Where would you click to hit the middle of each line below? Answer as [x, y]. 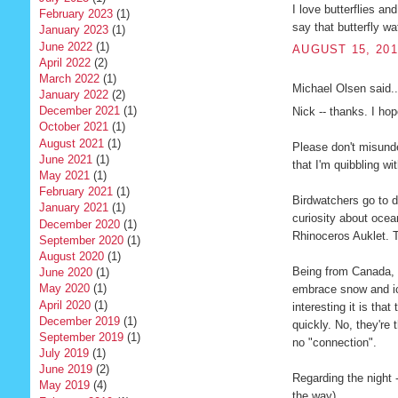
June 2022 [65, 46]
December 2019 [79, 321]
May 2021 [64, 176]
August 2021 [71, 143]
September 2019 [81, 337]
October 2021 [73, 127]
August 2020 [71, 256]
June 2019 [65, 370]
